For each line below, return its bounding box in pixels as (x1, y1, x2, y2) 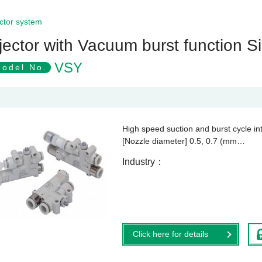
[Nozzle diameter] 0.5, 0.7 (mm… (122, 136, 245, 146)
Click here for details (133, 229, 208, 239)
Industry (122, 157, 155, 167)
